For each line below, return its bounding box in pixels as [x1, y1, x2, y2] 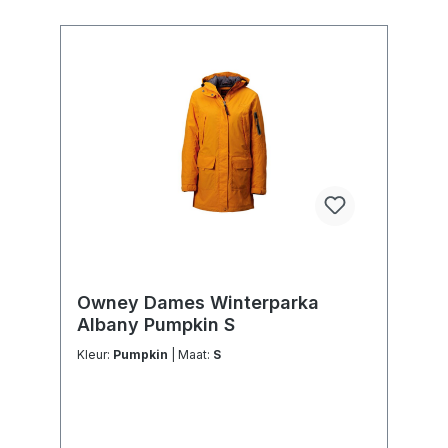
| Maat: [178, 347, 213, 363]
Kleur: [77, 347, 113, 363]
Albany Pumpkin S [77, 314, 235, 336]
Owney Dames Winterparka [77, 292, 319, 314]
